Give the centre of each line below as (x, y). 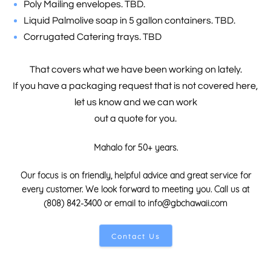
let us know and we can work (135, 102)
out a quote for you (135, 119)
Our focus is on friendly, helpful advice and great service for (135, 175)
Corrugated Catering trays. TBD (93, 37)
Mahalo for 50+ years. (135, 148)
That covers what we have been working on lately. (135, 70)
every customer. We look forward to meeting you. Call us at (135, 189)
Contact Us (135, 237)
